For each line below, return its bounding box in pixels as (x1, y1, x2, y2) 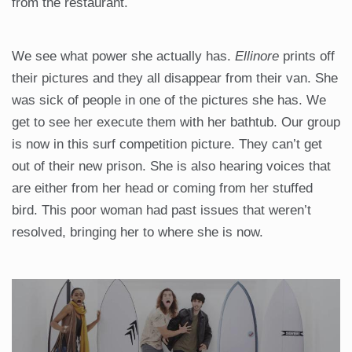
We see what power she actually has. (12, 49, 235, 64)
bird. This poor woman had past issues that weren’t (12, 203, 311, 218)
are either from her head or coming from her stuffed (12, 181, 313, 196)
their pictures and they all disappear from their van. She (12, 71, 338, 86)
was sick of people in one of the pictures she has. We (12, 93, 326, 108)
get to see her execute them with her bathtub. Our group (12, 115, 340, 130)
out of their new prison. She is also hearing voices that (12, 159, 331, 174)
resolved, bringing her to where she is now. (12, 225, 263, 240)
